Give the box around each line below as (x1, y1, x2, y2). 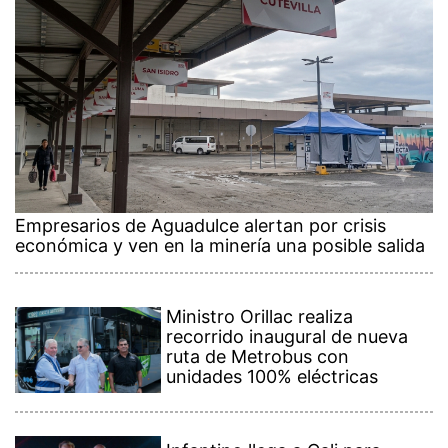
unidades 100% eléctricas (166, 365, 379, 387)
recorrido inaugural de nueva (166, 325, 409, 347)
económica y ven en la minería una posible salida (15, 234, 425, 256)
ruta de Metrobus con (166, 345, 350, 367)
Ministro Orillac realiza (166, 305, 354, 327)
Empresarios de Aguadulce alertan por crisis (15, 214, 386, 236)
